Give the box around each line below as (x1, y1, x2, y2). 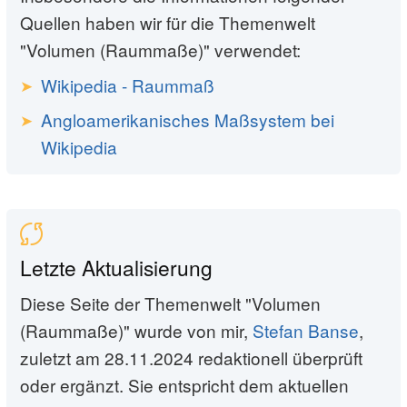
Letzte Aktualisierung (20, 252, 213, 282)
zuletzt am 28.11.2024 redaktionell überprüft (20, 345, 362, 371)
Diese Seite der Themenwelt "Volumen (20, 291, 321, 316)
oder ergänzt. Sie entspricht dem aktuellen (20, 372, 349, 398)
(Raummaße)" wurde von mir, (20, 318, 253, 343)
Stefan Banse (253, 318, 359, 343)
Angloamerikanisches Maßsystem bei (40, 106, 334, 132)
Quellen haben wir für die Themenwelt (20, 9, 315, 35)
